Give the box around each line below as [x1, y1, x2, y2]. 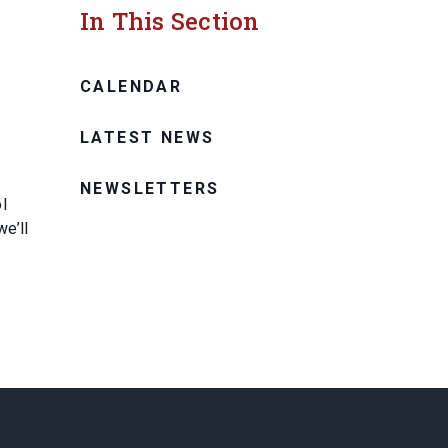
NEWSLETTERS [80, 178, 220, 198]
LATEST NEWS [80, 127, 215, 147]
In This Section [80, 4, 260, 37]
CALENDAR [80, 76, 183, 96]
